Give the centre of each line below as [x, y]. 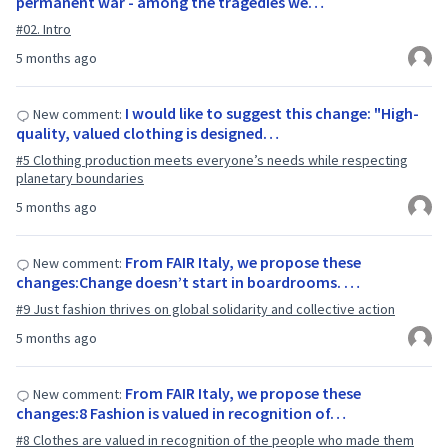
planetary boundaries [80, 178]
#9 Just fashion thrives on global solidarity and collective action [205, 309]
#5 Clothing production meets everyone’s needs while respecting [212, 160]
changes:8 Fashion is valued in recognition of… [181, 413]
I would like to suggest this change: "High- [272, 113]
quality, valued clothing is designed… [147, 133]
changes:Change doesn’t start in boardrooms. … [188, 282]
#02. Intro [43, 29]
